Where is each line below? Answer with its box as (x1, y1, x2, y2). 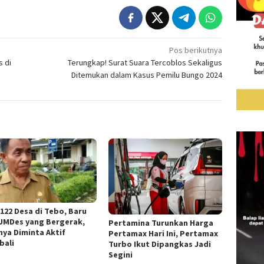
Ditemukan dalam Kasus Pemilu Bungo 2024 (71, 70, 223, 81)
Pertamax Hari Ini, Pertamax (108, 228, 218, 239)
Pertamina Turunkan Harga (108, 217, 213, 229)
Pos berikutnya (169, 45, 223, 56)
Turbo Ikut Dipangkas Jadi (108, 239, 211, 250)
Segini (108, 249, 133, 260)
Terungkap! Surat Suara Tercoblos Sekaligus (68, 57, 223, 68)
